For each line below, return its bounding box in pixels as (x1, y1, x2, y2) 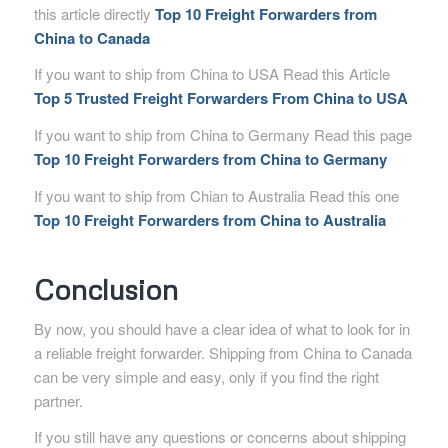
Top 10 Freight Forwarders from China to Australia (33, 208, 386, 231)
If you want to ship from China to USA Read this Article (33, 63, 390, 85)
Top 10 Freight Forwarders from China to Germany (33, 148, 387, 171)
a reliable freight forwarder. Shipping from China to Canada (33, 341, 412, 363)
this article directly (33, 2, 155, 24)
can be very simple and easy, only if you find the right (33, 365, 379, 387)
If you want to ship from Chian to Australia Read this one (33, 184, 399, 206)
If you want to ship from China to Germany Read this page (33, 124, 412, 146)
